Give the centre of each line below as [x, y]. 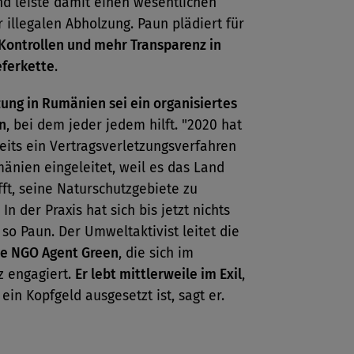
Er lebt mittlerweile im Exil [158, 275]
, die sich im [156, 253]
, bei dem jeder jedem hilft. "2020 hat [124, 125]
